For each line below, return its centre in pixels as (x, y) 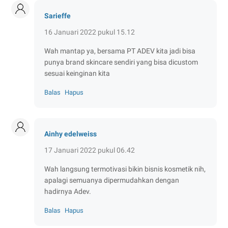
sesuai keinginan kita (77, 73)
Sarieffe (58, 16)
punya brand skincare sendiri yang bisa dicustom (121, 62)
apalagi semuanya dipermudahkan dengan (112, 180)
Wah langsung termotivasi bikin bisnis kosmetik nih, (125, 169)
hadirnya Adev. (68, 191)
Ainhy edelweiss (70, 134)
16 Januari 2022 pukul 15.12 (90, 32)
